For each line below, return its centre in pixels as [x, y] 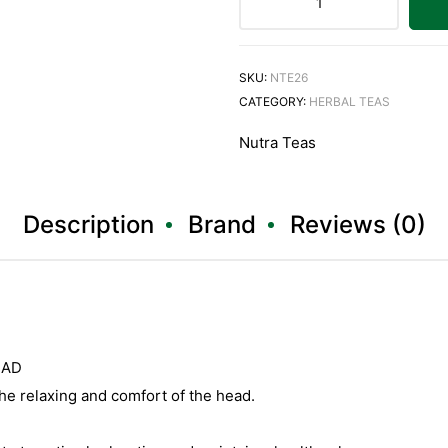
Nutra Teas [277, 142]
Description [88, 224]
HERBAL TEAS [349, 101]
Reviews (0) [357, 224]
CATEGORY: [274, 101]
